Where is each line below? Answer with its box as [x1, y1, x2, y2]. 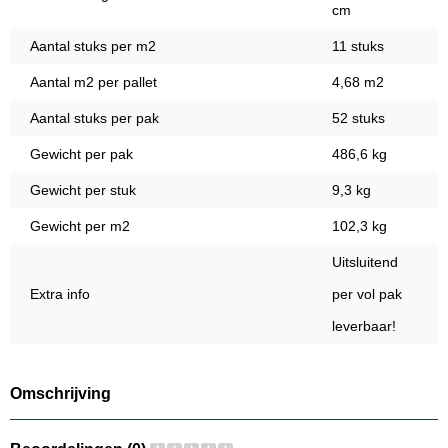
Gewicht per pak [30, 146, 133, 163]
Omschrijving [10, 385, 111, 403]
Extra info [30, 286, 90, 303]
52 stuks [332, 110, 385, 127]
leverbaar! [332, 318, 396, 335]
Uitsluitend [332, 254, 398, 271]
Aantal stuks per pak [30, 110, 159, 127]
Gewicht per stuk [30, 182, 136, 199]
